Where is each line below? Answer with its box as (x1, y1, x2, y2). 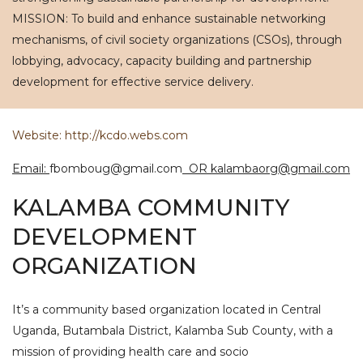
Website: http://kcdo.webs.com (12, 128, 188, 143)
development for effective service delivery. (12, 75, 254, 89)
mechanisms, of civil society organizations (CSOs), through (12, 32, 342, 47)
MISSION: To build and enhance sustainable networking (12, 11, 326, 26)
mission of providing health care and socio (12, 344, 249, 359)
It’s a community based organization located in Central (12, 302, 321, 317)
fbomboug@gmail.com (49, 161, 182, 176)
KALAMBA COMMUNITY (12, 194, 289, 221)
